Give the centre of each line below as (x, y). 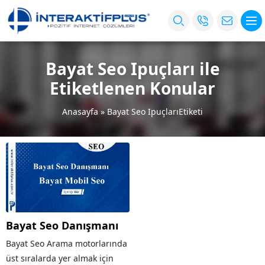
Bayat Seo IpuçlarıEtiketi (155, 112)
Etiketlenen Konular (132, 88)
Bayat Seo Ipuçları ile (132, 69)
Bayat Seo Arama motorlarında (67, 243)
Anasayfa (80, 112)
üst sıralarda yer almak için (60, 258)
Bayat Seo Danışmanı (62, 225)
